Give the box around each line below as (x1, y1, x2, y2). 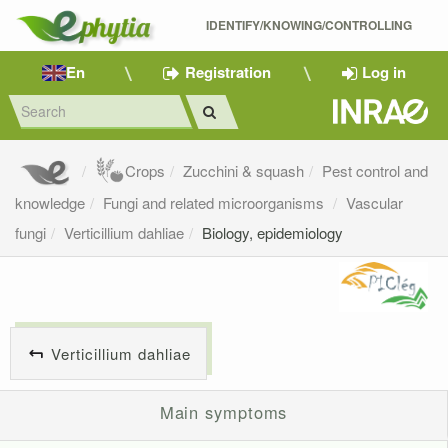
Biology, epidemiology (202, 222, 343, 244)
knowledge (15, 192, 85, 214)
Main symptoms (159, 400, 288, 425)
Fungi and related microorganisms (103, 192, 328, 214)
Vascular (346, 192, 403, 214)
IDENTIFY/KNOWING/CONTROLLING (206, 15, 416, 34)
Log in (361, 61, 406, 84)
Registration (185, 61, 272, 84)
